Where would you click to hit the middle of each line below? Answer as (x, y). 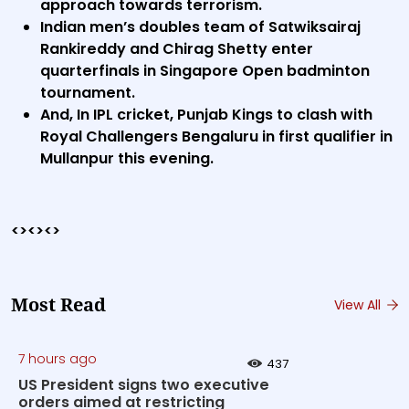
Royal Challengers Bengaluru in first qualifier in (216, 136)
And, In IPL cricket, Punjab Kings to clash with (206, 115)
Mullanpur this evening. (127, 158)
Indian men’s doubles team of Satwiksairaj (200, 27)
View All (359, 304)
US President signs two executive (144, 385)
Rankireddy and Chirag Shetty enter (177, 49)
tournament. (88, 93)
